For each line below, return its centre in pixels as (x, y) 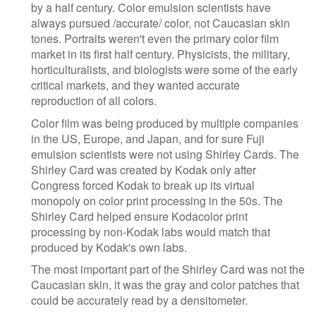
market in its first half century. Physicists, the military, (160, 54)
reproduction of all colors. (94, 101)
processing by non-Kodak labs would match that (151, 231)
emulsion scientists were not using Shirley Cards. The (165, 154)
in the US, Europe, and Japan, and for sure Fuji (148, 138)
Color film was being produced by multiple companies (165, 123)
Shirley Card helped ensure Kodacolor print (139, 216)
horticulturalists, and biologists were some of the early (164, 70)
